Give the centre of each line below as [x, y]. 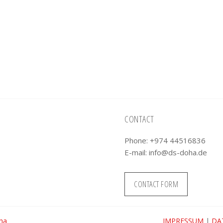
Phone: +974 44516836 [165, 140]
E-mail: [137, 152]
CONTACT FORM [156, 184]
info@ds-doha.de [178, 152]
